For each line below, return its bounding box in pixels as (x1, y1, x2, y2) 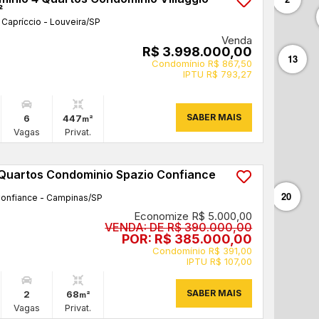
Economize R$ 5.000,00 (134, 209, 253, 223)
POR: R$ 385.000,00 (122, 231, 253, 246)
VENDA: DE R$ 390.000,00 (105, 220, 253, 234)
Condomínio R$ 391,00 (152, 245, 253, 256)
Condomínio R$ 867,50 (152, 58, 253, 69)
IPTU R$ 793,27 (183, 68, 253, 80)
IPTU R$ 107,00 (187, 256, 253, 267)
